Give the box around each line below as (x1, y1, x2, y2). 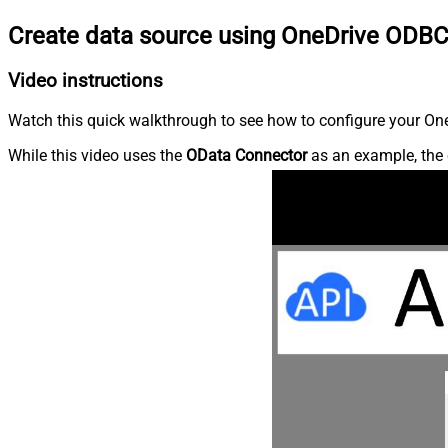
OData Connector (186, 145, 307, 165)
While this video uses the (8, 145, 186, 165)
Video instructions (8, 70, 163, 93)
